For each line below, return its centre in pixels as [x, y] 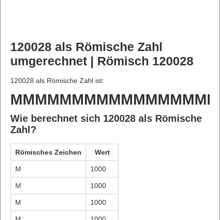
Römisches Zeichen [48, 152]
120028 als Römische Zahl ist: [57, 80]
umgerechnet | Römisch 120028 [102, 61]
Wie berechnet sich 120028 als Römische [106, 118]
